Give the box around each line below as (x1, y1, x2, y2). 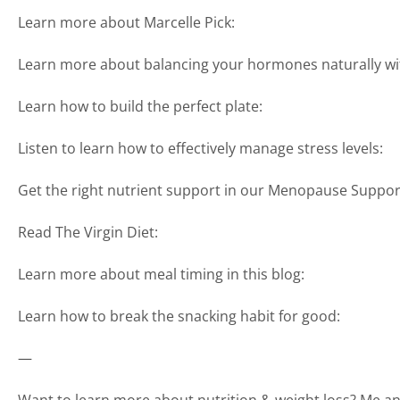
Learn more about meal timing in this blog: (18, 263, 304, 284)
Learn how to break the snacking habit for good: (18, 305, 340, 326)
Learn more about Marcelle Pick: (18, 12, 235, 32)
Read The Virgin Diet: (18, 221, 158, 242)
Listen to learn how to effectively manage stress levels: (18, 137, 383, 158)
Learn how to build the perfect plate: (18, 96, 262, 116)
